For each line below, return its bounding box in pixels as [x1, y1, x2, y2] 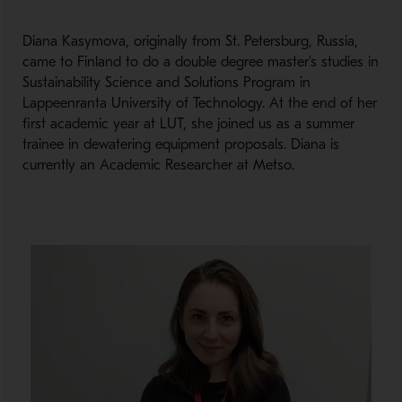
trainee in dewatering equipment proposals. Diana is [22, 136, 339, 153]
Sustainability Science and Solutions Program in [22, 74, 310, 91]
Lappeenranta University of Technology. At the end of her [22, 95, 377, 111]
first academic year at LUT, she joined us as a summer [22, 116, 354, 132]
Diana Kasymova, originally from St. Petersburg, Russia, [22, 33, 358, 49]
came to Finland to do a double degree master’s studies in [22, 54, 379, 70]
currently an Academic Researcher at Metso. [22, 157, 294, 173]
